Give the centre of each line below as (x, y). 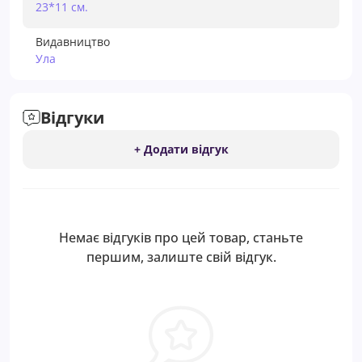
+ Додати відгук (181, 149)
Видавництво (73, 41)
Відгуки (72, 117)
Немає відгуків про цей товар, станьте (181, 237)
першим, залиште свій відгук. (181, 257)
